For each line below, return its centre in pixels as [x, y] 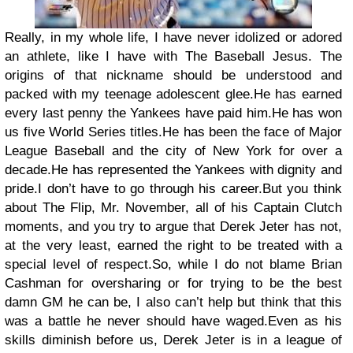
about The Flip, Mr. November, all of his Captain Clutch [173, 207]
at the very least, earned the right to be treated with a [173, 245]
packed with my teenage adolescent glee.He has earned [173, 94]
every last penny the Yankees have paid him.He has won [173, 113]
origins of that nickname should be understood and [173, 75]
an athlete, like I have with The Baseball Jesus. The [173, 56]
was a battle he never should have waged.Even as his [173, 321]
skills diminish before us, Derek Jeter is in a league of [173, 340]
